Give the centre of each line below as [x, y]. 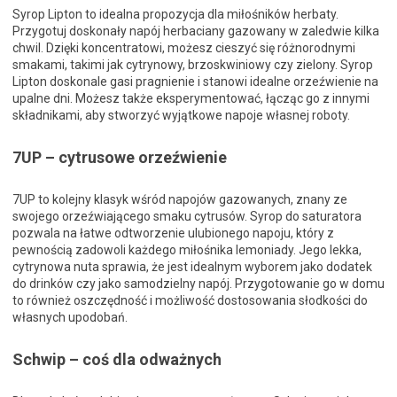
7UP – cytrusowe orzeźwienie [120, 157]
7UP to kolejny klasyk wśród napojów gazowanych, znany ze [180, 199]
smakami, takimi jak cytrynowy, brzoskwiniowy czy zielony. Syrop [193, 65]
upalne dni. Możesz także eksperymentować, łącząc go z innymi [191, 98]
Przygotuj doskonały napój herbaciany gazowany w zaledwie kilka [196, 31]
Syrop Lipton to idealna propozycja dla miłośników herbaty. [175, 14]
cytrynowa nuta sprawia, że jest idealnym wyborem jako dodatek [192, 267]
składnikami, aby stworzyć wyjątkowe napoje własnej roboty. [181, 115]
